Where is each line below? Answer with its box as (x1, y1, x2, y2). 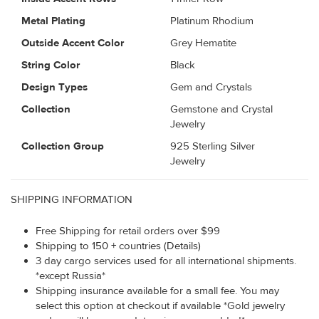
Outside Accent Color (21, 36, 124, 50)
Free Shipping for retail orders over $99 (36, 224, 220, 238)
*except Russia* (36, 268, 105, 283)
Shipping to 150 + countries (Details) (36, 239, 201, 253)
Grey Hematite (170, 36, 236, 50)
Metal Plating (21, 14, 85, 28)
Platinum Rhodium (170, 14, 253, 28)
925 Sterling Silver (170, 139, 255, 153)
